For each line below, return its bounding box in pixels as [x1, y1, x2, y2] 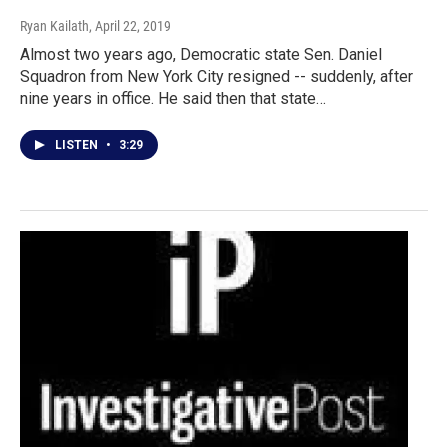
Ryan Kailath [20, 18, 89, 35]
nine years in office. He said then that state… [20, 89, 326, 109]
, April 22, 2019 [89, 18, 171, 35]
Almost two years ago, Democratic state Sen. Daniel [20, 45, 382, 65]
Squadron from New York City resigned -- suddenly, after [20, 67, 413, 87]
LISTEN [55, 138, 101, 153]
